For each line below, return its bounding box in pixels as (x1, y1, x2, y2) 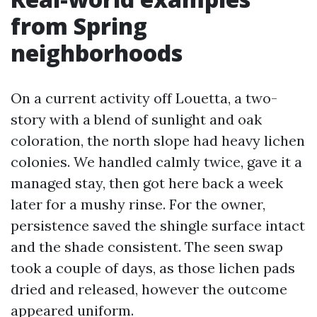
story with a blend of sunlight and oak (11, 110, 262, 128)
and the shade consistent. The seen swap (11, 238, 283, 255)
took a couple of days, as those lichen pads (11, 259, 295, 277)
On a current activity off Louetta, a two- (11, 89, 277, 107)
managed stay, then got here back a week (11, 174, 283, 192)
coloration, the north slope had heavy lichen (11, 132, 305, 149)
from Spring (11, 11, 147, 41)
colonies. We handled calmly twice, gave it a (11, 153, 302, 171)
